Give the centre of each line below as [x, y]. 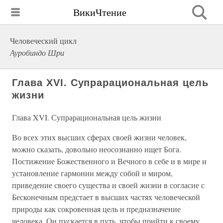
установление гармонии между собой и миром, [92, 173]
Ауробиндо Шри [37, 53]
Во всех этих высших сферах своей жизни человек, [99, 137]
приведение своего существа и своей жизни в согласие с [108, 185]
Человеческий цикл [43, 41]
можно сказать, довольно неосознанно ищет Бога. [97, 149]
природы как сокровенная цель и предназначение [96, 209]
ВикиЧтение [100, 12]
